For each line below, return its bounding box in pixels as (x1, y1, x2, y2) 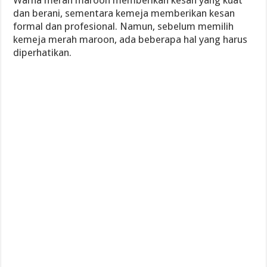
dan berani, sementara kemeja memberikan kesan (13, 7, 235, 19)
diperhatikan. (13, 46, 72, 58)
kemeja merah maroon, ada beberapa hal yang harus (13, 33, 248, 45)
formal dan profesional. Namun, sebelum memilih (13, 20, 234, 32)
